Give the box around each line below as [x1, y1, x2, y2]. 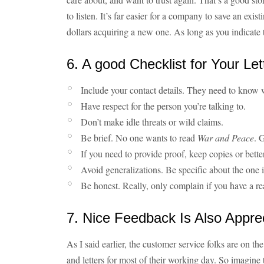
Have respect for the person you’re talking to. [81, 100, 246, 112]
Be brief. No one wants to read [81, 131, 197, 144]
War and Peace [197, 131, 254, 144]
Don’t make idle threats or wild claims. [81, 115, 223, 128]
